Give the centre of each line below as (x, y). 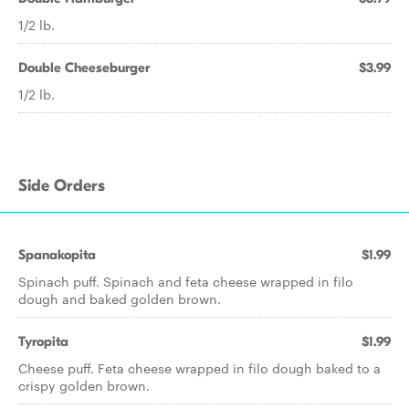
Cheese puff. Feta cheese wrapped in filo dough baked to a (199, 368)
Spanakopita (57, 255)
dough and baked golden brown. (120, 299)
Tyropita (43, 341)
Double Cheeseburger (84, 68)
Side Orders (62, 186)
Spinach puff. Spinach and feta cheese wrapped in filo (186, 281)
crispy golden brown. (84, 385)
